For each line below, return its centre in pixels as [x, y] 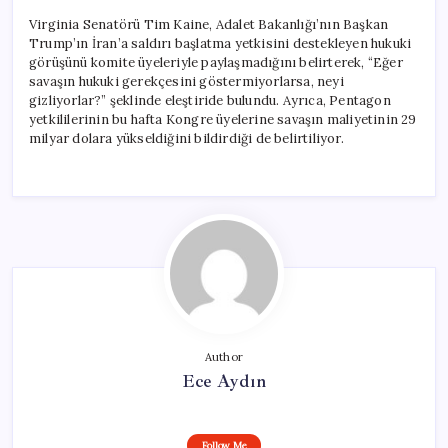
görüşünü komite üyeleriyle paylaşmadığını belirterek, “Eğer [216, 62]
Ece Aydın [224, 380]
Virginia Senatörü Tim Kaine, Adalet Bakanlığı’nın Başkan [209, 24]
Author [224, 356]
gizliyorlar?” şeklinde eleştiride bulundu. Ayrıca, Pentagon [210, 100]
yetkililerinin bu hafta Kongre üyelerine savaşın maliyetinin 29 [223, 119]
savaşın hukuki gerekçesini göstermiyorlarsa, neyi [186, 81]
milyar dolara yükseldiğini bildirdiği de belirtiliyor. [186, 138]
